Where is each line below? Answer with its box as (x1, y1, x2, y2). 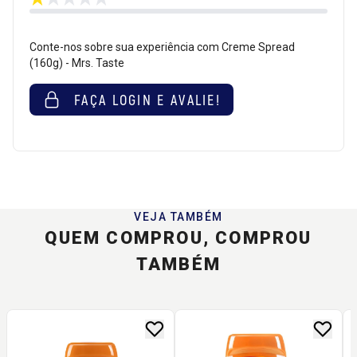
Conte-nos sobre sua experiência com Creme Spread (29, 40, 295, 53)
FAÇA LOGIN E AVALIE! (74, 90, 221, 108)
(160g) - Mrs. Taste (29, 56, 124, 69)
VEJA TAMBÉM (134, 210, 223, 223)
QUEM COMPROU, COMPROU (45, 227, 312, 248)
